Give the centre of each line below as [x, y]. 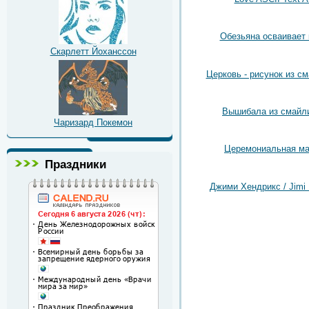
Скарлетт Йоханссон [93, 51]
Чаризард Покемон [93, 122]
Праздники [76, 164]
